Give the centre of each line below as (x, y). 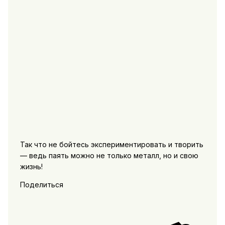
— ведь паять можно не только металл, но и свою (109, 155)
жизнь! (31, 166)
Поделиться (41, 184)
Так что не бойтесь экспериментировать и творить (111, 144)
